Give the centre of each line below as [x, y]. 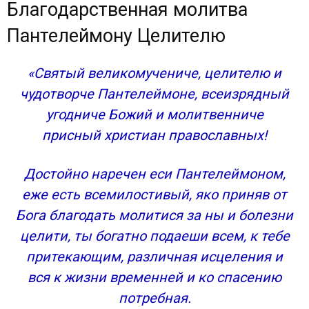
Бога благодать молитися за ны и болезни [154, 215]
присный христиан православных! [154, 135]
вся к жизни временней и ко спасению [154, 277]
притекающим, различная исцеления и [154, 257]
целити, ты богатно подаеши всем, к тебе [154, 236]
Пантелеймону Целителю [116, 36]
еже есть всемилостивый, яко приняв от [154, 195]
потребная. [154, 298]
